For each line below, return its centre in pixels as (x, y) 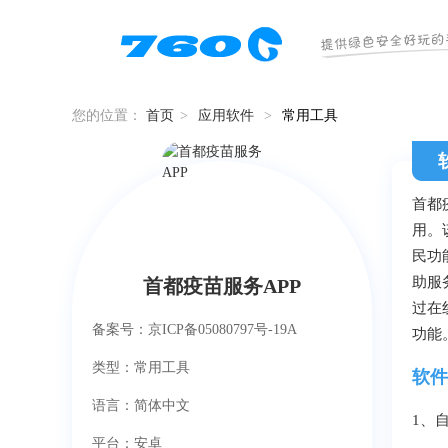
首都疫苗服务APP (222, 286)
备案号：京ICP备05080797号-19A (194, 329)
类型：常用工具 (141, 367)
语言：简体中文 (141, 405)
